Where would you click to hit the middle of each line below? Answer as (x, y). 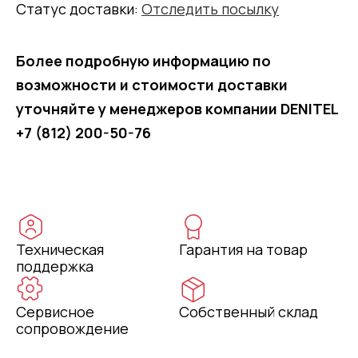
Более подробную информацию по (143, 60)
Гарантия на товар (243, 249)
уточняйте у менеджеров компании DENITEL (177, 108)
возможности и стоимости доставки (152, 84)
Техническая (60, 249)
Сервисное (55, 311)
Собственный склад (249, 311)
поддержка (55, 266)
